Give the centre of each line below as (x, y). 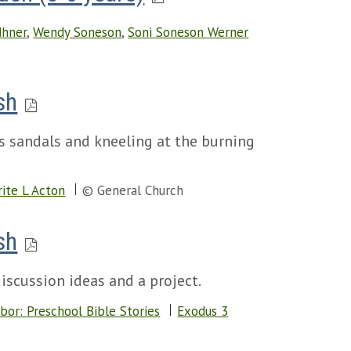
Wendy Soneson (78, 32)
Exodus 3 (203, 311)
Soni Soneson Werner (188, 32)
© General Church (133, 190)
